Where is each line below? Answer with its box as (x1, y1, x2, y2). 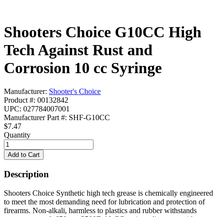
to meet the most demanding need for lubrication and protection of (4, 197, 205, 206)
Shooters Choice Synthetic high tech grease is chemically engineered (4, 188, 213, 197)
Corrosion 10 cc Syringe (4, 59, 162, 77)
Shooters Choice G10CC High (4, 23, 201, 41)
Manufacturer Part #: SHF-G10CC (4, 113, 110, 122)
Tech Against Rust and (4, 41, 153, 59)
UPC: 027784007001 (4, 105, 70, 113)
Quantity (4, 131, 31, 139)
